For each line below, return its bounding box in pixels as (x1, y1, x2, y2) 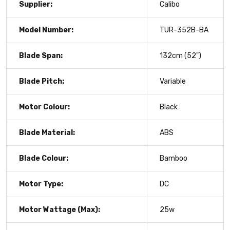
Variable (160, 76, 186, 86)
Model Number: (19, 25, 73, 34)
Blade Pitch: (19, 76, 64, 86)
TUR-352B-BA (160, 25, 208, 34)
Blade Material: (19, 128, 75, 137)
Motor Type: (19, 179, 63, 188)
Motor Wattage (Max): (19, 205, 100, 214)
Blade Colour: (19, 154, 68, 163)
